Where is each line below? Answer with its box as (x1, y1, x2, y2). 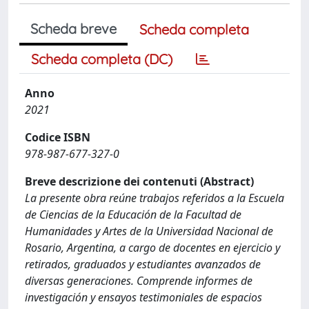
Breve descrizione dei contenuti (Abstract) (25, 173, 254, 189)
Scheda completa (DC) (31, 50, 172, 68)
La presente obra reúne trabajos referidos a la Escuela (25, 190, 284, 206)
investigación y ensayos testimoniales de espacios (25, 289, 262, 305)
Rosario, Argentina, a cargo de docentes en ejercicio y (25, 239, 280, 255)
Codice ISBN (25, 129, 90, 145)
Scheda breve (30, 19, 117, 37)
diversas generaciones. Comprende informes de (25, 272, 252, 288)
